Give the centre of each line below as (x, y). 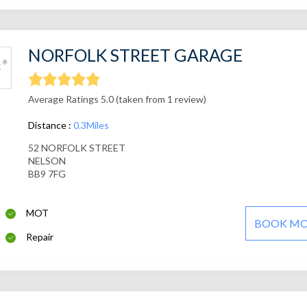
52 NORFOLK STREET (76, 148)
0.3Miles (91, 125)
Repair (40, 237)
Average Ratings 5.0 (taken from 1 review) (117, 99)
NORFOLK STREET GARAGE (135, 55)
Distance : (50, 125)
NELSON (47, 161)
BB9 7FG (47, 174)
